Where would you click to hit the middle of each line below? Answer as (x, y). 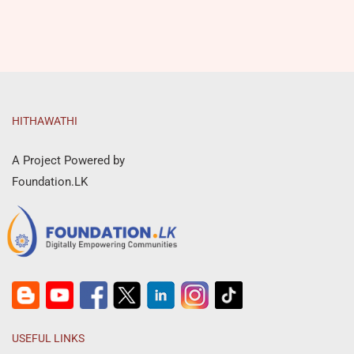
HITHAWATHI (45, 121)
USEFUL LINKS (48, 338)
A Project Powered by (68, 160)
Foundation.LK (50, 181)
